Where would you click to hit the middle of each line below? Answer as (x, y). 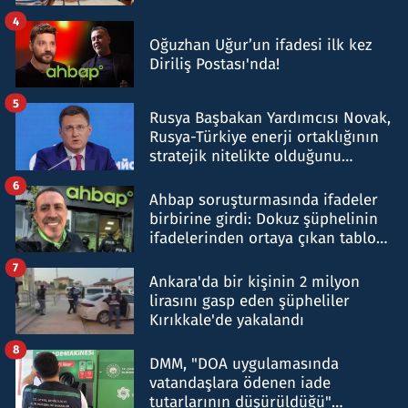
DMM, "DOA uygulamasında (244, 363)
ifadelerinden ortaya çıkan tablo (263, 238)
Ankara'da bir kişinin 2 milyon (255, 281)
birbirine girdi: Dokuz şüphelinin (264, 219)
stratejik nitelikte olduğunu (245, 156)
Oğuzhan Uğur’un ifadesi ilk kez (260, 45)
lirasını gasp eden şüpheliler (250, 301)
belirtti (173, 175)
